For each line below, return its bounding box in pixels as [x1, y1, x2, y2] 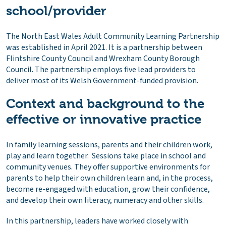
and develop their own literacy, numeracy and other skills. [6, 194, 205, 206]
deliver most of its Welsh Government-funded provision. [6, 75, 198, 86]
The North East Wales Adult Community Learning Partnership [6, 30, 219, 42]
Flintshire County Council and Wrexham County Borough [6, 52, 200, 64]
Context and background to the [6, 95, 204, 111]
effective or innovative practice [6, 111, 201, 127]
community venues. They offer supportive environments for [6, 161, 210, 173]
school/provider [6, 3, 106, 18]
